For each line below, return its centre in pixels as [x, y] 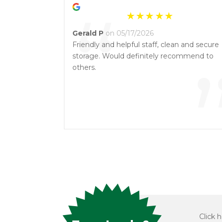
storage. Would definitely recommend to [143, 56]
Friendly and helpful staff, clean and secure [146, 45]
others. [84, 67]
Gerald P [88, 33]
